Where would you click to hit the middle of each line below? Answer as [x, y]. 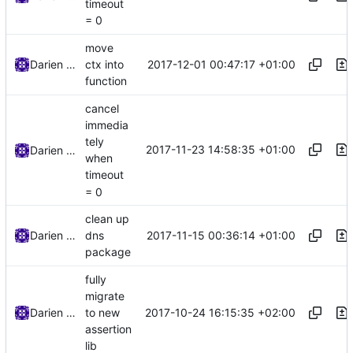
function [106, 81]
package [108, 252]
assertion [108, 329]
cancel [102, 108]
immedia [107, 124]
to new [102, 313]
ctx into [104, 64]
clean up [107, 218]
